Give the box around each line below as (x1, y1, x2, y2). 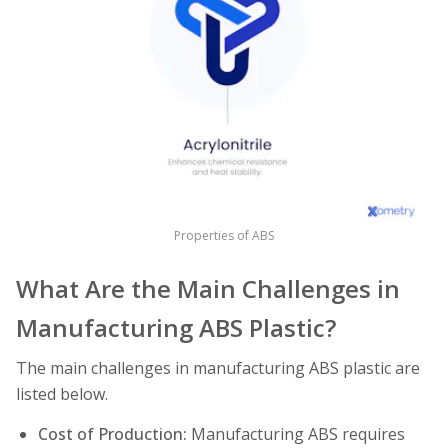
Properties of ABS (174, 226, 274, 244)
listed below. (16, 383, 108, 406)
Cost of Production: (37, 422, 187, 445)
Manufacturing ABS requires (186, 422, 405, 445)
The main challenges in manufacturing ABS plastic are (16, 357, 420, 380)
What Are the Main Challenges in (16, 271, 400, 305)
